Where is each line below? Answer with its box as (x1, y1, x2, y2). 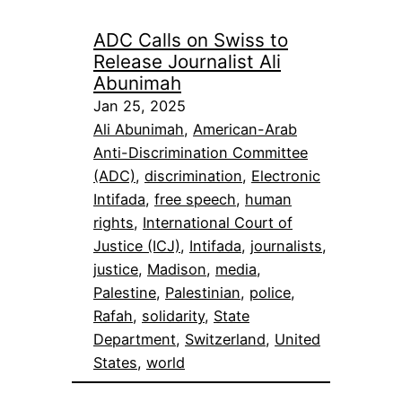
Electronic (251, 166, 320, 185)
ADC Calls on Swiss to (93, 28, 288, 51)
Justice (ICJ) (93, 236, 180, 255)
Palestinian (165, 283, 240, 301)
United (275, 329, 320, 348)
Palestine (93, 283, 156, 301)
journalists (250, 236, 322, 255)
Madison (147, 259, 206, 278)
